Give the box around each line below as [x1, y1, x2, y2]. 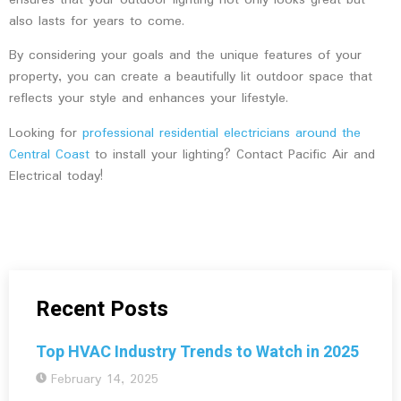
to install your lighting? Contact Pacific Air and [90, 143, 375, 166]
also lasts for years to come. [9, 11, 190, 33]
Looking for [9, 122, 82, 144]
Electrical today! [9, 165, 103, 187]
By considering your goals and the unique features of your [9, 45, 362, 67]
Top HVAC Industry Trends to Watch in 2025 [36, 339, 359, 364]
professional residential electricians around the [82, 122, 361, 144]
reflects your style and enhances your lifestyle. [9, 88, 288, 110]
